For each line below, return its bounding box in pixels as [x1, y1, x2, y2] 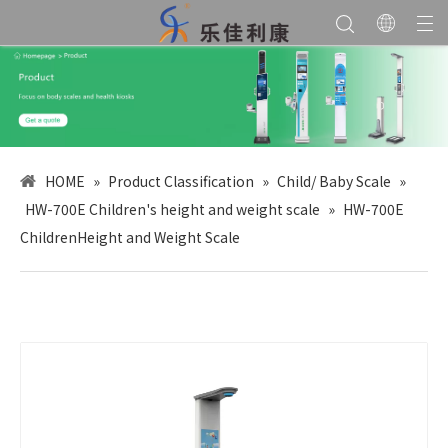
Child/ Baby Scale [277, 170, 391, 191]
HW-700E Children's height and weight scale [25, 198, 320, 219]
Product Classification [108, 170, 254, 191]
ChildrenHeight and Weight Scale [20, 226, 240, 247]
